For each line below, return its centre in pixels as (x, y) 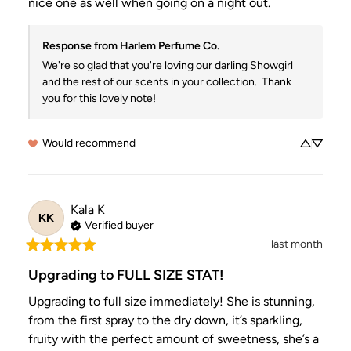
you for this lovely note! (99, 99)
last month (297, 244)
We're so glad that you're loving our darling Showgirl (168, 66)
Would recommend (89, 143)
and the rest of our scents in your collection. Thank (167, 82)
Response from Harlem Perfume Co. (131, 46)
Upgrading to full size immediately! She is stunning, (172, 302)
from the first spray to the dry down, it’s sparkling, (165, 320)
